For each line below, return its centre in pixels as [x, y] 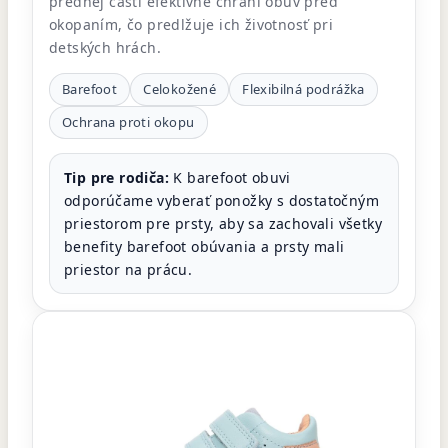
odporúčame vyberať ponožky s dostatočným [221, 200]
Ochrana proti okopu [128, 122]
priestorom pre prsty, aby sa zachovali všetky [223, 223]
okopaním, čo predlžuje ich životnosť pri [191, 24]
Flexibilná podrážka [303, 89]
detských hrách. [105, 47]
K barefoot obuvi [230, 177]
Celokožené [180, 89]
